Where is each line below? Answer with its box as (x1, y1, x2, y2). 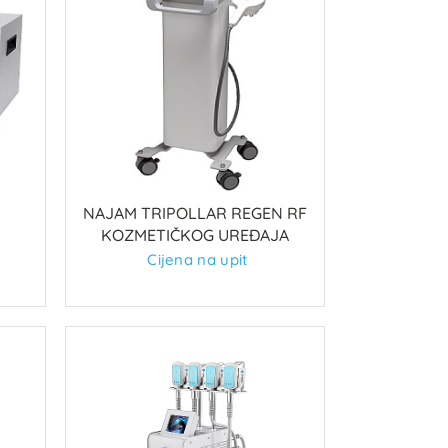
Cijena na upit (147, 249, 248, 269)
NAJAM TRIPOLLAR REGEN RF (82, 202, 307, 223)
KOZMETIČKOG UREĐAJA (100, 224, 289, 245)
